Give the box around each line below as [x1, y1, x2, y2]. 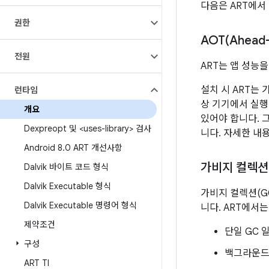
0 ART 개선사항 [65, 142, 122, 153]
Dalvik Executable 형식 [24, 181, 111, 192]
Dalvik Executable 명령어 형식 [24, 200, 137, 211]
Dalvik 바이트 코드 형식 [24, 162, 109, 172]
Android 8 [24, 142, 62, 153]
